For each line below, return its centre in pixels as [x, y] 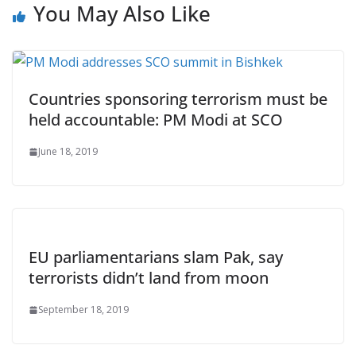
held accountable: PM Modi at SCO [156, 120]
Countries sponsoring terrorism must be [178, 99]
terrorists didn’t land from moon [149, 278]
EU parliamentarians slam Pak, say [156, 257]
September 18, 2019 [83, 310]
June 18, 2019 [68, 152]
